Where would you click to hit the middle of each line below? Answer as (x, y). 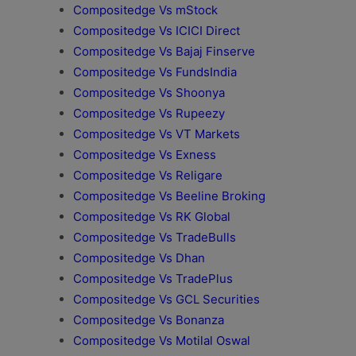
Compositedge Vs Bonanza (149, 320)
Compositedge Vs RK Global (152, 217)
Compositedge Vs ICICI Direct (157, 31)
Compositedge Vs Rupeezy (149, 113)
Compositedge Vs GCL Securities (166, 299)
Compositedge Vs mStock (145, 10)
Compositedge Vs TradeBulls (155, 237)
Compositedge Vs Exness (145, 155)
